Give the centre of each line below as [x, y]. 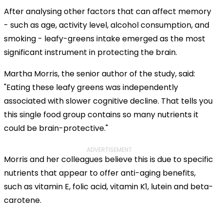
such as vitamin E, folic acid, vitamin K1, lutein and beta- [109, 186]
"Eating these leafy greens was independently [91, 87]
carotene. [23, 200]
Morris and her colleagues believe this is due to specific [109, 159]
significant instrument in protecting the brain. [91, 52]
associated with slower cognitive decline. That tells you [108, 101]
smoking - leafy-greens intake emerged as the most [105, 38]
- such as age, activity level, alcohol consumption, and [107, 25]
